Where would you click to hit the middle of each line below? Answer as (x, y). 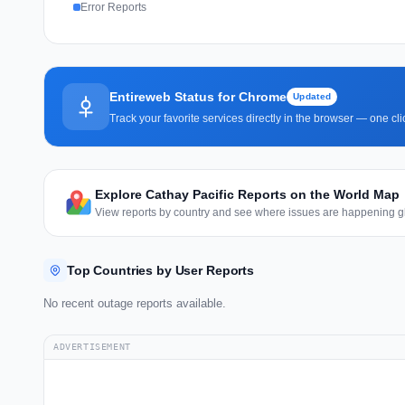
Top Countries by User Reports (160, 270)
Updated (312, 96)
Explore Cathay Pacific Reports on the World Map (247, 194)
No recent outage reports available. (135, 303)
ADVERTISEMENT (92, 346)
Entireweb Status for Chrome (198, 96)
